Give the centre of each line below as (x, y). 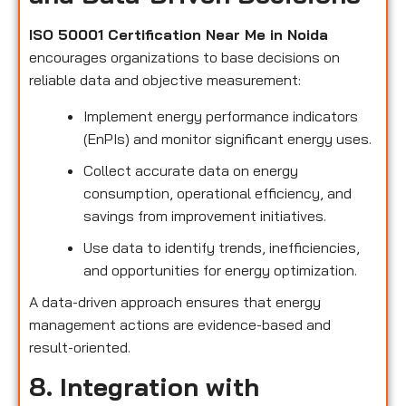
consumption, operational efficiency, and (217, 193)
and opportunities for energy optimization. (220, 270)
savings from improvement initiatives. (205, 215)
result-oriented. (80, 347)
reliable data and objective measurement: (165, 80)
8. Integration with (144, 387)
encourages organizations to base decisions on (184, 58)
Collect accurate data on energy (191, 170)
